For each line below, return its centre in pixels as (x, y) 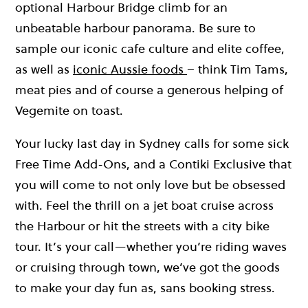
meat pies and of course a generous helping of (149, 90)
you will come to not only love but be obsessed (150, 185)
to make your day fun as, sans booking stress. (145, 288)
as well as (44, 69)
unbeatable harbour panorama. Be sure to (135, 28)
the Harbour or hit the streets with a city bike (142, 226)
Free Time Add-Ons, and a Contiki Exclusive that (153, 164)
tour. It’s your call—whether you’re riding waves (151, 247)
